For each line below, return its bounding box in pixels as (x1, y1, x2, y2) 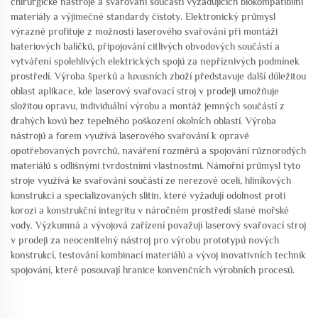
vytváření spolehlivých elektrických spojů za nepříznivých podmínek (11, 55, 300, 67)
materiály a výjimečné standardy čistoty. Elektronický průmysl (11, 11, 275, 22)
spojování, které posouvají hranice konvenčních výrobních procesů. (11, 264, 295, 275)
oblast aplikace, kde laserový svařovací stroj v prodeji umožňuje (11, 85, 279, 97)
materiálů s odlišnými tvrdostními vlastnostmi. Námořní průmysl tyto (11, 160, 300, 171)
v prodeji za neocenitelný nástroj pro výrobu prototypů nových (11, 234, 279, 246)
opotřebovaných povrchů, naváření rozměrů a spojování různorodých (11, 145, 306, 156)
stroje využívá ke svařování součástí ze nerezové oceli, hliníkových (11, 175, 291, 186)
